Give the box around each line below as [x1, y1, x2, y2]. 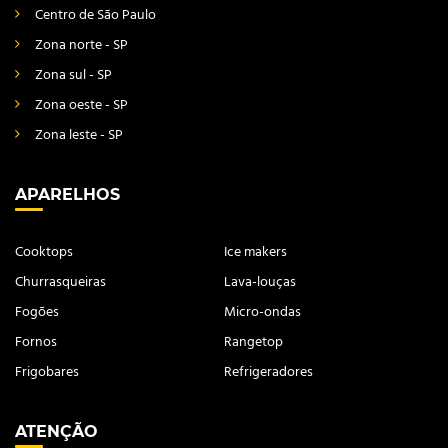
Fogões [15, 300, 59, 324]
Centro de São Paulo [35, 3, 156, 27]
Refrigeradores [224, 360, 313, 384]
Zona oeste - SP [35, 93, 128, 117]
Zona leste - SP [35, 123, 123, 147]
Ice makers [224, 240, 287, 264]
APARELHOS [15, 184, 120, 204]
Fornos [15, 330, 57, 354]
